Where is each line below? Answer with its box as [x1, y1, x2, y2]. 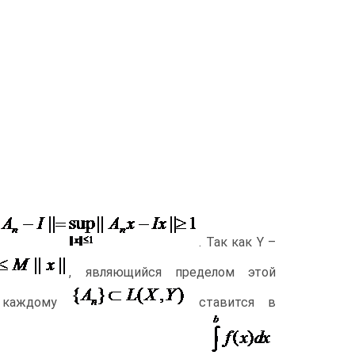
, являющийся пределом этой [69, 265, 276, 280]
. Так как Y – [199, 235, 276, 250]
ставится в [185, 294, 277, 310]
